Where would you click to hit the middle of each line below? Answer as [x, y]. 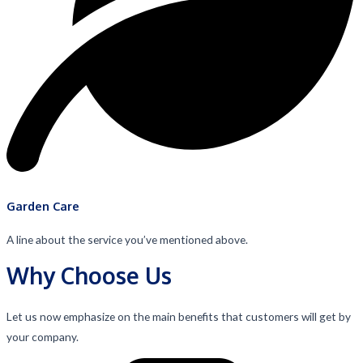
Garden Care [43, 206]
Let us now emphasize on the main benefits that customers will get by [178, 317]
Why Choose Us [89, 276]
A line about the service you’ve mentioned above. [127, 240]
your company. [42, 337]
